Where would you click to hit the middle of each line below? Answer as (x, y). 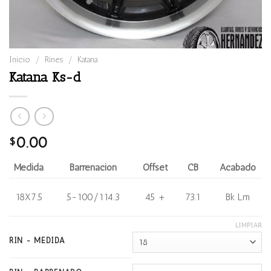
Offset (155, 168)
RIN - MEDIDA (37, 241)
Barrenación (93, 168)
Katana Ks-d (45, 77)
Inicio (20, 59)
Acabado (237, 168)
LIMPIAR (249, 225)
